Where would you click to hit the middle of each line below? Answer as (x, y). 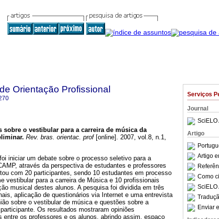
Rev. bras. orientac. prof (59, 137)
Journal (198, 109)
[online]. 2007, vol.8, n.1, (130, 137)
